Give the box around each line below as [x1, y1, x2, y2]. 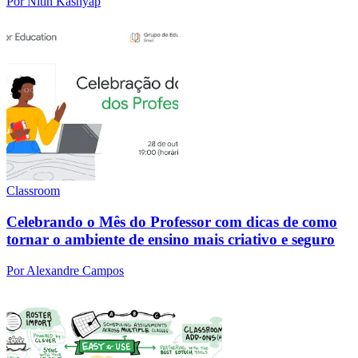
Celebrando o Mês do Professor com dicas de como [6, 213, 337, 231]
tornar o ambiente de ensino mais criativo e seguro [6, 231, 335, 249]
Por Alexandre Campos [6, 263, 124, 277]
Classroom [6, 184, 60, 198]
